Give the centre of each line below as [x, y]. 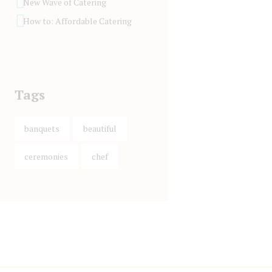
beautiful [100, 129]
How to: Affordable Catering [77, 21]
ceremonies [46, 156]
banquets [42, 129]
